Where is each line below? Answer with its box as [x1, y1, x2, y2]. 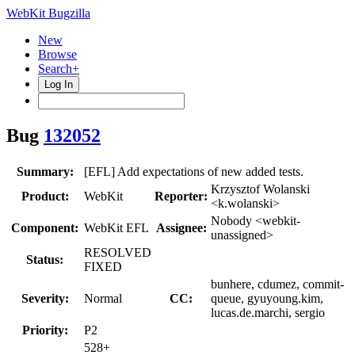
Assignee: [155, 220, 207, 235]
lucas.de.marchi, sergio [211, 305, 325, 319]
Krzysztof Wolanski [211, 181, 310, 196]
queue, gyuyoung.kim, [211, 291, 323, 305]
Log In [44, 78, 73, 90]
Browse [38, 48, 77, 61]
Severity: [21, 291, 69, 305]
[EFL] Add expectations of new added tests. [84, 164, 303, 178]
